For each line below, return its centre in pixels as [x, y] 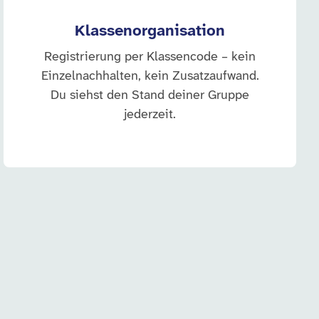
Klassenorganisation [150, 31]
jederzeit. [150, 115]
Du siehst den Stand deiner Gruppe [150, 96]
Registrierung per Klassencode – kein [150, 57]
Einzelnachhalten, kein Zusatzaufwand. [150, 77]
